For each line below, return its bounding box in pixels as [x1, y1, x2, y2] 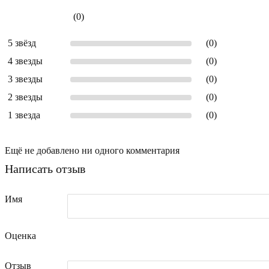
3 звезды [8, 73, 43, 84]
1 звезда [8, 109, 40, 120]
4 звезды [8, 55, 43, 66]
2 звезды [8, 91, 43, 102]
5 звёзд [8, 37, 36, 48]
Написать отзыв [5, 162, 85, 175]
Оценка [5, 230, 36, 241]
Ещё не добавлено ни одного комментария [5, 145, 180, 156]
